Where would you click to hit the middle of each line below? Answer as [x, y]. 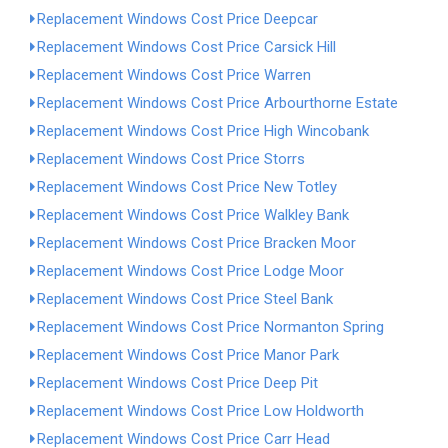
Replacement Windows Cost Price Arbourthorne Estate [217, 103]
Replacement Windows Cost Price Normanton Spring [210, 327]
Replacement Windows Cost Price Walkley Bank [193, 215]
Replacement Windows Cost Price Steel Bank [185, 299]
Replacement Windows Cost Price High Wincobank [203, 131]
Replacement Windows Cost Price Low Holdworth [200, 411]
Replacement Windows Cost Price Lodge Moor [190, 271]
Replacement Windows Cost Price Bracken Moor [196, 243]
